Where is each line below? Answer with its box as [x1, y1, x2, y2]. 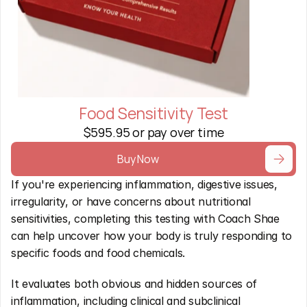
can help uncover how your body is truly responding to [11, 229, 293, 243]
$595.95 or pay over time [83, 124, 224, 140]
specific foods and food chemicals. [11, 246, 186, 260]
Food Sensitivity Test [79, 102, 228, 124]
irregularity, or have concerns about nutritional [11, 195, 251, 208]
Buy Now [117, 151, 159, 167]
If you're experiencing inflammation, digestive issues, [11, 177, 278, 191]
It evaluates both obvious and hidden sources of [11, 277, 257, 291]
